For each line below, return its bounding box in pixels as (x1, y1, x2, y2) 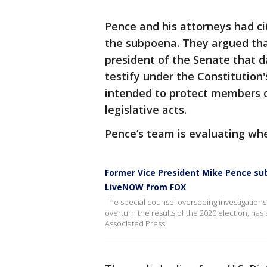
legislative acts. (105, 103, 187, 117)
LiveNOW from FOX (105, 181, 186, 193)
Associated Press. (105, 218, 167, 229)
